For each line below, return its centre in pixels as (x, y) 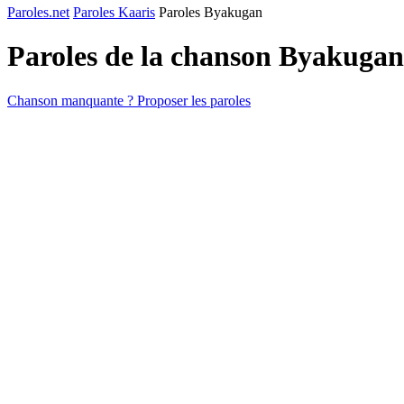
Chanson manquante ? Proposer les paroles (129, 100)
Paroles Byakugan (211, 12)
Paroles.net (38, 12)
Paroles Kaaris (114, 12)
